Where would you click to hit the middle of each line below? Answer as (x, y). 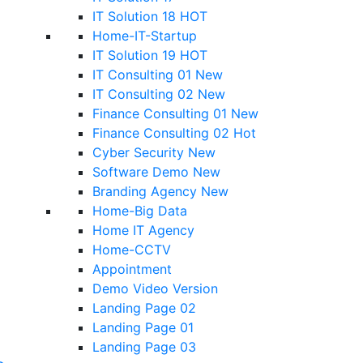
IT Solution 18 (136, 16)
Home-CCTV (132, 250)
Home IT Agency (143, 230)
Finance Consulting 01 (162, 113)
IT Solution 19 (136, 55)
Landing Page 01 (143, 327)
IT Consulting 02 (145, 94)
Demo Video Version (155, 288)
